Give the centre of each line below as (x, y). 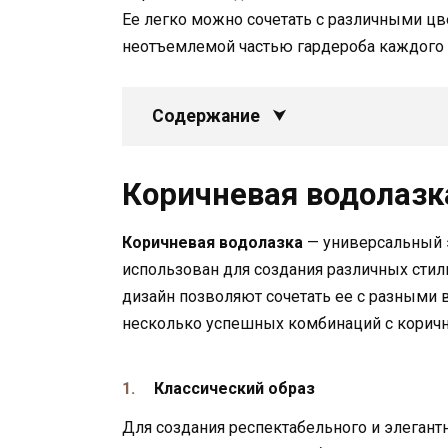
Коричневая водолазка (212, 242)
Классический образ (234, 389)
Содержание (206, 115)
